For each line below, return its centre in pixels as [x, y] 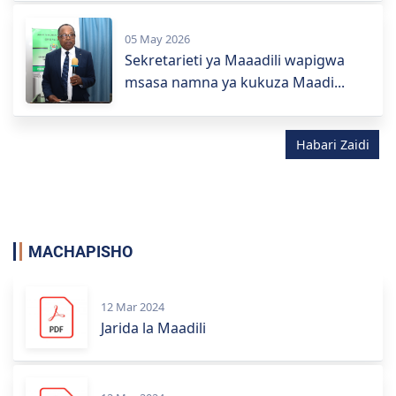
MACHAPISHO [80, 252]
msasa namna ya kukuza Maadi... [235, 82]
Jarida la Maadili [153, 327]
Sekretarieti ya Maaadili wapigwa [235, 60]
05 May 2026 [158, 38]
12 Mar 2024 [132, 306]
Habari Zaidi [332, 145]
